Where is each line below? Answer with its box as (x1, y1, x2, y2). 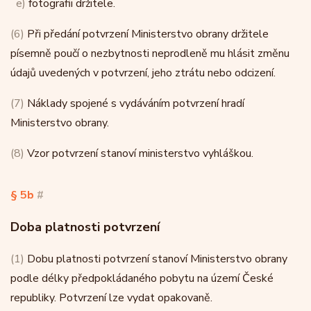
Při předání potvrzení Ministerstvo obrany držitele (24, 26, 269, 42)
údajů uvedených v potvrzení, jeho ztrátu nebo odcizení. (10, 65, 276, 81)
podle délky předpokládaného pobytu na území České (10, 271, 274, 286)
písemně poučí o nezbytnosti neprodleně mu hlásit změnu (10, 46, 289, 61)
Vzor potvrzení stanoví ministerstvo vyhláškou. (24, 146, 253, 161)
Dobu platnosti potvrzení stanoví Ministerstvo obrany (24, 251, 287, 267)
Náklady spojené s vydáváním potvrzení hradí (24, 96, 244, 111)
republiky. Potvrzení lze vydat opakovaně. (10, 290, 212, 305)
